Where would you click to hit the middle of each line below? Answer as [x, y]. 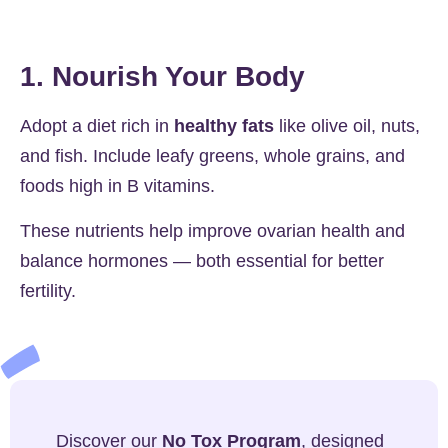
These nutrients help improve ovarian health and [212, 230]
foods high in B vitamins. [117, 186]
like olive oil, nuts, [347, 126]
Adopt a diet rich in [97, 126]
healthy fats [224, 126]
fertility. [48, 290]
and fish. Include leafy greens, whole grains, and [212, 156]
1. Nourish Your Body [162, 77]
